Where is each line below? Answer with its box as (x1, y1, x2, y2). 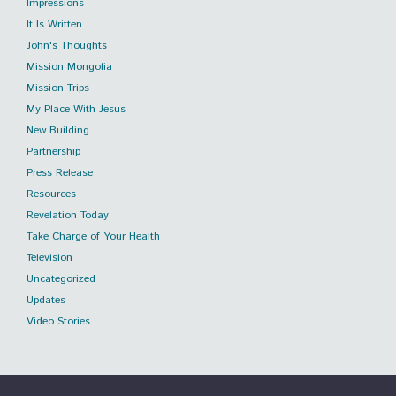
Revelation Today (27, 208, 109, 224)
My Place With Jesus (27, 102, 126, 118)
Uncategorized (27, 271, 95, 287)
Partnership (27, 144, 80, 160)
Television (27, 250, 72, 266)
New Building (27, 123, 89, 139)
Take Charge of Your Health (27, 229, 160, 245)
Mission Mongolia (27, 59, 112, 75)
